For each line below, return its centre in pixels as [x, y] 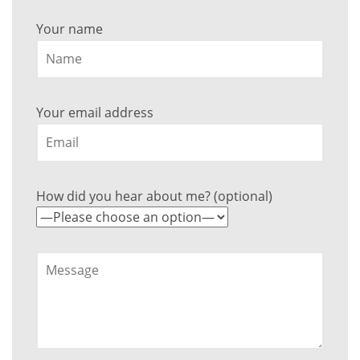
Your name [70, 29]
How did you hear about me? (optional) [154, 196]
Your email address [95, 112]
